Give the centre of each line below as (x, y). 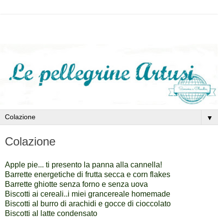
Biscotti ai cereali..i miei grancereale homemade (88, 194)
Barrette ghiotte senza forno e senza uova (76, 184)
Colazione (30, 142)
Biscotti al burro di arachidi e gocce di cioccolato (88, 204)
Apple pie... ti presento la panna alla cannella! (83, 165)
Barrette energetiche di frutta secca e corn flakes (88, 175)
